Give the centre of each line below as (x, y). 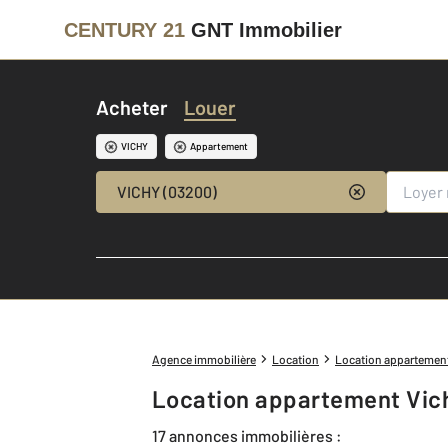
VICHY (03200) (166, 191)
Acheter (132, 107)
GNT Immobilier (266, 29)
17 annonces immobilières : (247, 435)
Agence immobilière (204, 359)
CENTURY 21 (124, 29)
